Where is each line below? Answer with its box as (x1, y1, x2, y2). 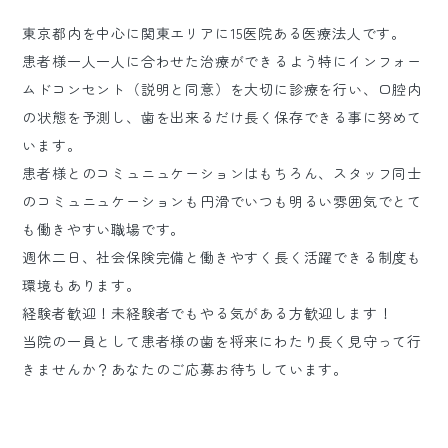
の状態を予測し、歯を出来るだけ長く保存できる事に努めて (22, 107, 423, 127)
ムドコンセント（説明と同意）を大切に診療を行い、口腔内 (22, 79, 423, 99)
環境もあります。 (22, 275, 141, 295)
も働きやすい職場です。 (22, 219, 186, 239)
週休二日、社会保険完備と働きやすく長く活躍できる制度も (22, 247, 423, 267)
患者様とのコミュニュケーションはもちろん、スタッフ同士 (22, 163, 423, 183)
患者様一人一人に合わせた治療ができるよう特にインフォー (22, 51, 423, 71)
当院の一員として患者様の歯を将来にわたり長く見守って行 (22, 331, 423, 351)
